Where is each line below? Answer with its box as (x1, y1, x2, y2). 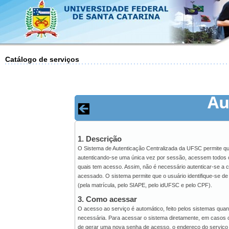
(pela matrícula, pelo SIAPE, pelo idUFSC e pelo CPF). (78, 182, 213, 188)
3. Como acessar (78, 195, 138, 203)
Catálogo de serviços (5, 55, 79, 63)
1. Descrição (78, 134, 122, 143)
